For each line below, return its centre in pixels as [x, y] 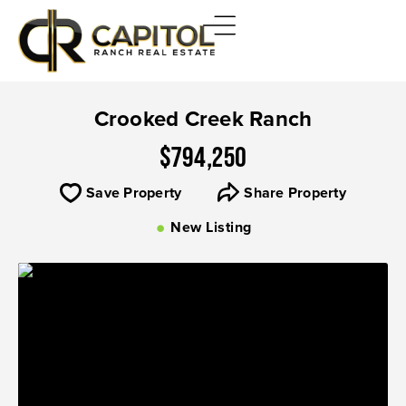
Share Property [295, 193]
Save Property [134, 193]
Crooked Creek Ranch [203, 118]
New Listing [211, 227]
